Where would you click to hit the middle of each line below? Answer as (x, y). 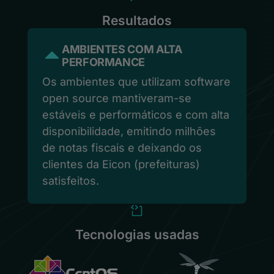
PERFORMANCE (104, 62)
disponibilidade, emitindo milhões (129, 131)
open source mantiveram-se (117, 98)
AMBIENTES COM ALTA (122, 49)
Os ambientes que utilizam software (136, 82)
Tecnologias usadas (137, 235)
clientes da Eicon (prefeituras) (121, 164)
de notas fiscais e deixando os (122, 148)
